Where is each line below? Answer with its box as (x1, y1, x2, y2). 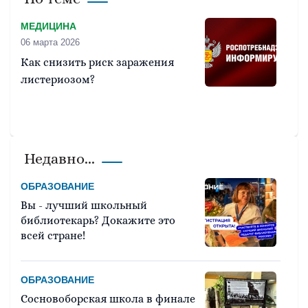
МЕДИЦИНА (21, 21, 76, 32)
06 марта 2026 (21, 37, 80, 48)
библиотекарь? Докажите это (21, 214, 175, 228)
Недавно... (24, 150, 95, 168)
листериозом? (21, 73, 95, 87)
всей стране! (21, 229, 85, 243)
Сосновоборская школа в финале (21, 292, 195, 306)
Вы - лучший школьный (21, 199, 147, 212)
